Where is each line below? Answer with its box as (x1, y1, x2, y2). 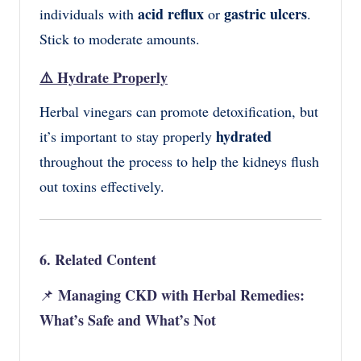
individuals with (39, 3, 138, 23)
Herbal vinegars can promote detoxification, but (39, 101, 318, 121)
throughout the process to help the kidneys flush (39, 151, 319, 171)
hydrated (216, 125, 272, 147)
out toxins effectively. (39, 176, 164, 196)
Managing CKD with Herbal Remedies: (58, 284, 305, 305)
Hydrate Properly (57, 66, 168, 88)
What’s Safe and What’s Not (39, 309, 216, 330)
